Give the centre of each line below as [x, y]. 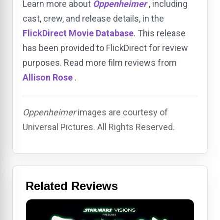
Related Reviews [72, 186]
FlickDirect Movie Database [78, 33]
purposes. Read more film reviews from [100, 63]
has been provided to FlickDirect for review [105, 48]
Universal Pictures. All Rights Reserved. [99, 127]
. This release [160, 33]
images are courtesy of [122, 112]
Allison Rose [48, 78]
